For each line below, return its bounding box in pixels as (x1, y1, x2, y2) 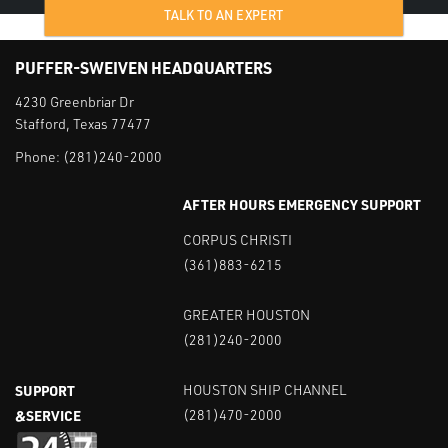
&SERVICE (15, 406, 81, 424)
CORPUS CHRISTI (183, 231, 293, 248)
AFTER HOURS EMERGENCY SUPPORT (183, 195, 422, 213)
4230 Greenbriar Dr (15, 92, 134, 110)
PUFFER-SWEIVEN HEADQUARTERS (15, 56, 272, 78)
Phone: (15, 148, 63, 165)
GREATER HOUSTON (183, 306, 311, 323)
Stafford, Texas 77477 (15, 114, 151, 132)
